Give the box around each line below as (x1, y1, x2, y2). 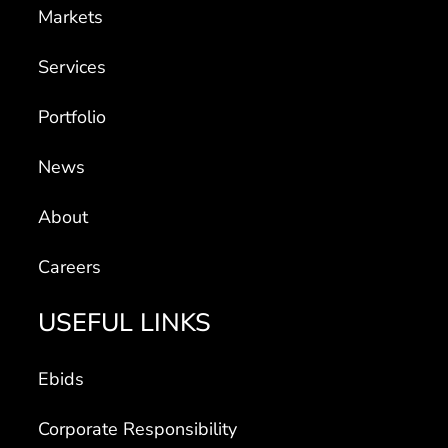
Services (38, 54, 107, 79)
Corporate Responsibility (38, 416, 238, 441)
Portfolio (38, 104, 107, 129)
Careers (38, 254, 102, 279)
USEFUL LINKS (38, 305, 212, 340)
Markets (38, 4, 104, 29)
